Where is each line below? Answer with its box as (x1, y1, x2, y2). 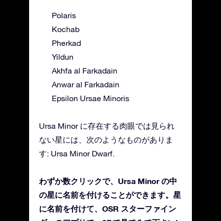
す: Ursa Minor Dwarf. (39, 148, 114, 158)
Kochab (52, 24, 79, 34)
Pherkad (52, 38, 81, 47)
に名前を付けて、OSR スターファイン (39, 203, 176, 213)
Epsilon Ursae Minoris (52, 93, 129, 103)
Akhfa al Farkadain (52, 66, 117, 75)
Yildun (52, 52, 74, 61)
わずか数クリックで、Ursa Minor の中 (39, 176, 177, 185)
